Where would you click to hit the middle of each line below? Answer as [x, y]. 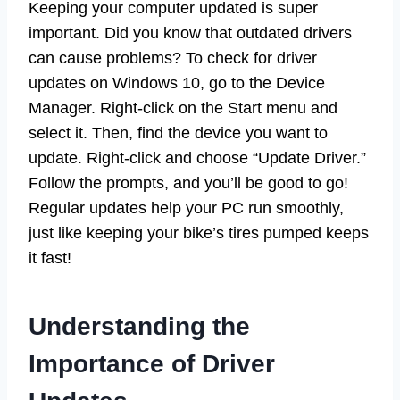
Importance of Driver [152, 363]
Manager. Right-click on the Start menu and [183, 108]
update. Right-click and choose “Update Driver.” [197, 158]
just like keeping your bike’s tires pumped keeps [199, 233]
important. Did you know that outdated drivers [190, 33]
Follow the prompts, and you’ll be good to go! [188, 183]
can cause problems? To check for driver [173, 58]
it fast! [50, 258]
